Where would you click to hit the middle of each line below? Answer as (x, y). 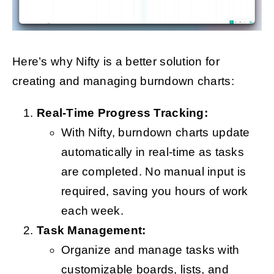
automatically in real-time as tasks (153, 152)
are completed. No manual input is (154, 172)
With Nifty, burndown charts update (155, 133)
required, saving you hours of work (154, 191)
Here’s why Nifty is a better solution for (116, 62)
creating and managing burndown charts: (123, 81)
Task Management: (91, 231)
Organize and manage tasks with (150, 250)
